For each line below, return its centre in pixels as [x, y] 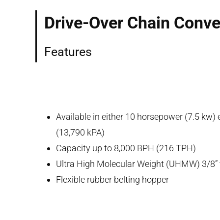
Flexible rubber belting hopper [112, 179]
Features [68, 52]
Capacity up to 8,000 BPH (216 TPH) [126, 148]
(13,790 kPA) [80, 132]
